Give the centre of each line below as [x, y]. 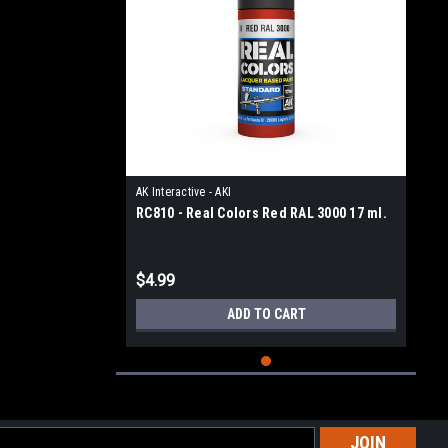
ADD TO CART [266, 314]
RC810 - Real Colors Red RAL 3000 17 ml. [261, 213]
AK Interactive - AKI [183, 192]
